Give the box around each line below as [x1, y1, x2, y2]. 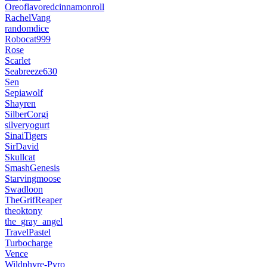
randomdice [5, 23, 49, 33]
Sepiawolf [5, 87, 43, 98]
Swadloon [5, 184, 43, 194]
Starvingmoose [5, 173, 61, 184]
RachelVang [5, 12, 51, 23]
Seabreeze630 [5, 66, 57, 76]
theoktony [5, 205, 42, 216]
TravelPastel [5, 226, 51, 237]
